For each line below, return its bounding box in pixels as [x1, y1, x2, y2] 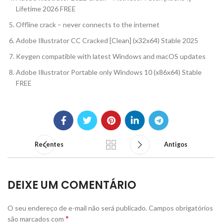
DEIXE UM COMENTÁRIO [7, 177, 136, 193]
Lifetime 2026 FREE [16, 4, 76, 13]
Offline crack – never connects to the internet [16, 20, 160, 29]
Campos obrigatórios [149, 204, 213, 212]
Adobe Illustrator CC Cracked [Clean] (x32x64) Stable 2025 [16, 36, 198, 45]
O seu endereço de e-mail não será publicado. [7, 204, 147, 212]
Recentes [35, 141, 63, 148]
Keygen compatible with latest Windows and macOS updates [16, 52, 206, 60]
